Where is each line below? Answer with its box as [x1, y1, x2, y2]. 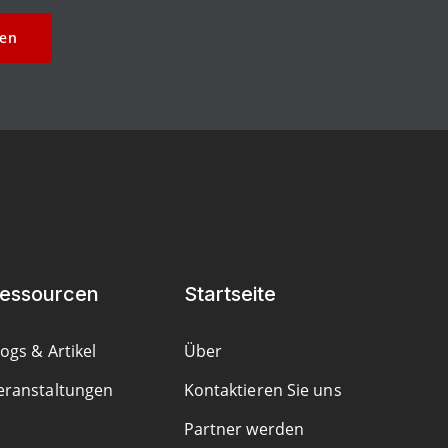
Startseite [183, 281, 276, 306]
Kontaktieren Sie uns [183, 378, 342, 401]
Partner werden [183, 417, 305, 440]
